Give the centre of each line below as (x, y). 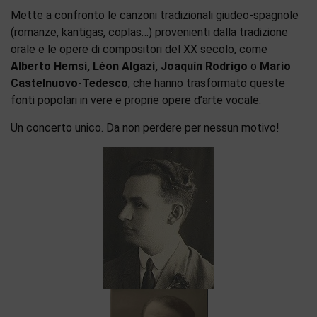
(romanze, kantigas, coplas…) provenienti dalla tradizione (149, 32)
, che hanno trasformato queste (207, 83)
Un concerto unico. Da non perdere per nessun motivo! (145, 128)
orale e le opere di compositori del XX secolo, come (139, 49)
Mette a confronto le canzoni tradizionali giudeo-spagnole (155, 15)
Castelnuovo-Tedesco (69, 83)
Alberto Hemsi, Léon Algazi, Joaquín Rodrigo (131, 66)
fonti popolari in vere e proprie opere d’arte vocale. (136, 100)
